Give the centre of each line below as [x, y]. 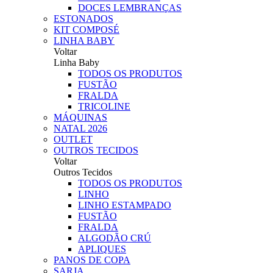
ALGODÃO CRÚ [115, 238]
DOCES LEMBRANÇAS [130, 8]
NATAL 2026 [80, 128]
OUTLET [73, 139]
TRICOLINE [104, 106]
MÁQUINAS [80, 117]
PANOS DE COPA [92, 260]
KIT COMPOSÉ [87, 30]
